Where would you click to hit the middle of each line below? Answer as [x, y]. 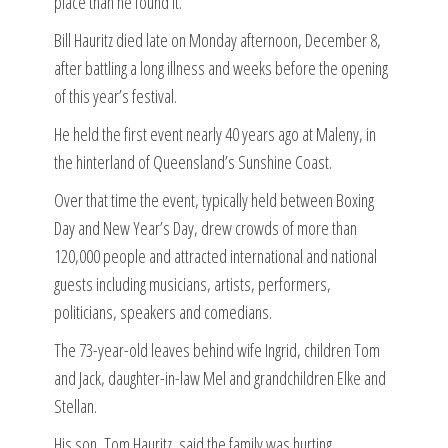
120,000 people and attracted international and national [215, 255]
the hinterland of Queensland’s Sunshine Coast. [193, 161]
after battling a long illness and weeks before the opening [221, 67]
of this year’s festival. [115, 95]
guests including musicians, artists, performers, [192, 283]
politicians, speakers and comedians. [163, 311]
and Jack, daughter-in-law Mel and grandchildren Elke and [220, 377]
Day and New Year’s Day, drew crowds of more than [205, 227]
